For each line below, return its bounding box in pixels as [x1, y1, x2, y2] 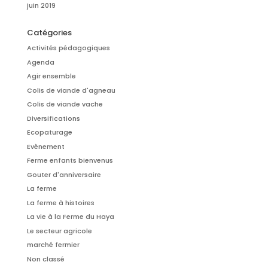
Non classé [26, 254, 65, 264]
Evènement [26, 141, 65, 151]
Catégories [26, 27, 72, 39]
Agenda [26, 57, 54, 67]
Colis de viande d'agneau [26, 85, 115, 95]
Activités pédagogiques [26, 43, 110, 53]
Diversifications [26, 113, 80, 123]
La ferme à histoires [26, 197, 95, 208]
